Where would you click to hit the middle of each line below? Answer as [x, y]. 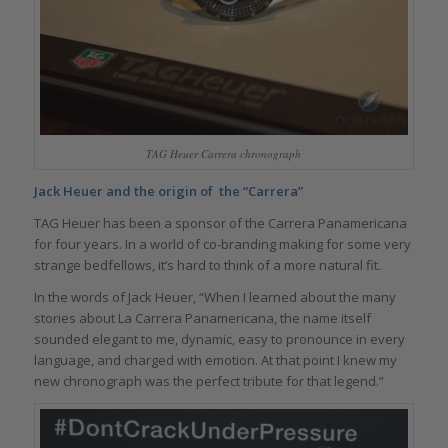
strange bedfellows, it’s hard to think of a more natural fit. [207, 265]
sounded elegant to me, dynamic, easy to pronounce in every [219, 339]
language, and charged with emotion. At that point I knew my [215, 360]
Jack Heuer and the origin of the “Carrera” [168, 190]
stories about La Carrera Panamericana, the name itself [202, 318]
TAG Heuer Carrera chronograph [224, 153]
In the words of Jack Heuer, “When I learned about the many [214, 297]
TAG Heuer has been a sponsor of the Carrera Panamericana [220, 223]
